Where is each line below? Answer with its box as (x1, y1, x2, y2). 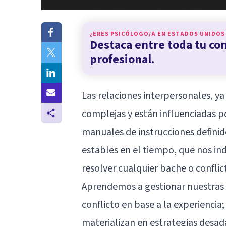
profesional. (90, 50, 154, 68)
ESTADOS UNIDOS (167, 29, 225, 38)
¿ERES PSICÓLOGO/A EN (90, 29, 167, 38)
